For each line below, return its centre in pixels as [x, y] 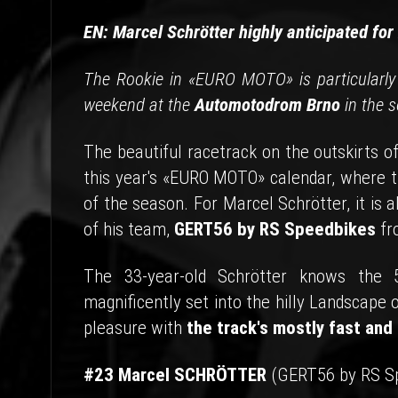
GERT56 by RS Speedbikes [275, 229]
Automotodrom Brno [267, 105]
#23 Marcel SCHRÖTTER [175, 375]
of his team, [129, 229]
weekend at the [139, 105]
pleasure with [135, 328]
